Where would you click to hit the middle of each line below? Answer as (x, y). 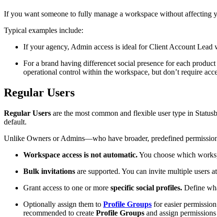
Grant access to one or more (67, 187)
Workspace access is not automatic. (80, 155)
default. (15, 122)
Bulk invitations (49, 171)
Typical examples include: (44, 30)
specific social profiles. (146, 187)
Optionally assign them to (63, 204)
